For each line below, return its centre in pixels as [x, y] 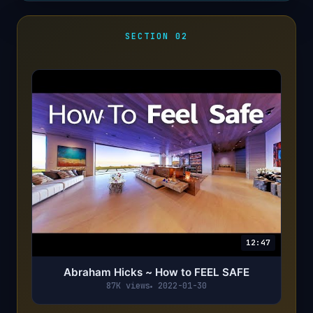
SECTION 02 [156, 36]
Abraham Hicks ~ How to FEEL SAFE [156, 272]
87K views [128, 286]
